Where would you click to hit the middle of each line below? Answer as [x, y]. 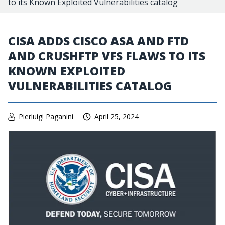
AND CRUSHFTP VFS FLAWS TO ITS [107, 56]
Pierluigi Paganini [46, 116]
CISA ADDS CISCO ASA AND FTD [98, 41]
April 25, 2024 [117, 116]
